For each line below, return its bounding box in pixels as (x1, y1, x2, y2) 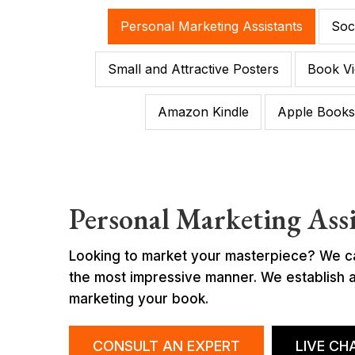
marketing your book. (69, 291, 208, 307)
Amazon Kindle (158, 104, 249, 120)
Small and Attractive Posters (107, 61, 279, 78)
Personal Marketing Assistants (120, 18, 303, 35)
